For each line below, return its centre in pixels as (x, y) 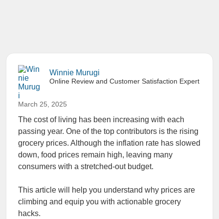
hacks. (29, 213)
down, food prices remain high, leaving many (95, 155)
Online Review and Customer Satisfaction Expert (124, 81)
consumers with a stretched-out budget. (86, 166)
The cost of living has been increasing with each (101, 120)
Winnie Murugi (75, 73)
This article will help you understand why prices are (107, 190)
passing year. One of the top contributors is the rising (108, 131)
